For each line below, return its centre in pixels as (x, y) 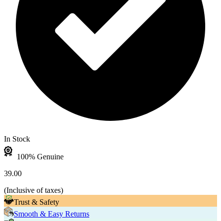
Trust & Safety (37, 202)
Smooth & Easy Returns (52, 214)
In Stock (17, 139)
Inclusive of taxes (34, 190)
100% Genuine (39, 157)
